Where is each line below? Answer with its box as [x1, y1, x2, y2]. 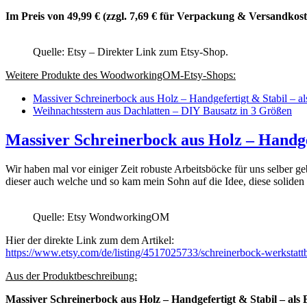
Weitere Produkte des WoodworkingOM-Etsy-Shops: [5, 69, 236, 81]
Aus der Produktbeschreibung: [5, 269, 137, 282]
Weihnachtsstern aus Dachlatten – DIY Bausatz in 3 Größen [33, 104, 292, 116]
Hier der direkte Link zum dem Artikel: [5, 234, 174, 246]
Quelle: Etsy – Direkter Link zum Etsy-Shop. [33, 45, 228, 58]
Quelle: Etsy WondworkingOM [33, 210, 169, 223]
